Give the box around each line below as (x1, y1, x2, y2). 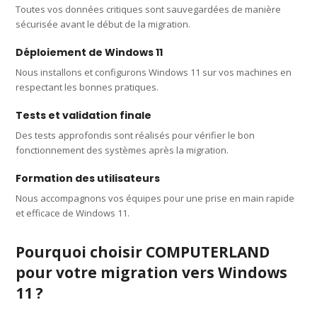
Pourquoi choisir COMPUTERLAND (16, 241, 270, 262)
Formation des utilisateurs (16, 171, 161, 185)
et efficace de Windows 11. (16, 206, 130, 219)
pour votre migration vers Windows (16, 262, 288, 282)
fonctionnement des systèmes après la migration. (16, 143, 229, 156)
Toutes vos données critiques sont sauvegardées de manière (16, 2, 282, 16)
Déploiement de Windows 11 (16, 45, 163, 59)
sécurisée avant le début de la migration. (16, 17, 191, 30)
